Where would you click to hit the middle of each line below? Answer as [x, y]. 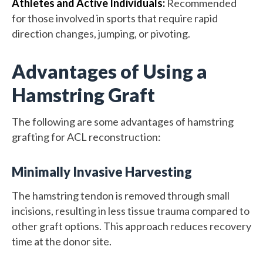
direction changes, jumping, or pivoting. [101, 33]
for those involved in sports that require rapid [115, 18]
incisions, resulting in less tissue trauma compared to [131, 210]
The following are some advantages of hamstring [123, 121]
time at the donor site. [62, 241]
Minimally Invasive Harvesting [102, 171]
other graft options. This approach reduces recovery [131, 226]
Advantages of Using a [109, 71]
